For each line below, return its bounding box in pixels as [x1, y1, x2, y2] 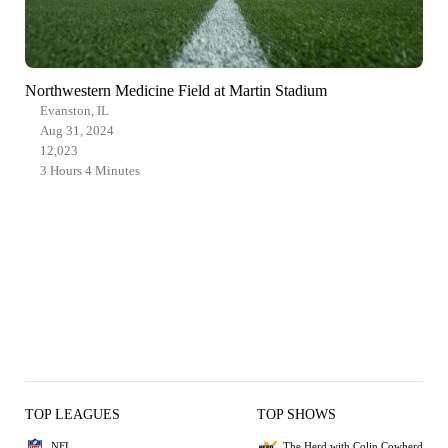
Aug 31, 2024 [40, 122, 114, 138]
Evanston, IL [40, 102, 109, 118]
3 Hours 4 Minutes [40, 162, 140, 178]
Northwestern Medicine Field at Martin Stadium [25, 81, 327, 99]
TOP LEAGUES [25, 406, 120, 422]
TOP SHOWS [257, 406, 336, 422]
